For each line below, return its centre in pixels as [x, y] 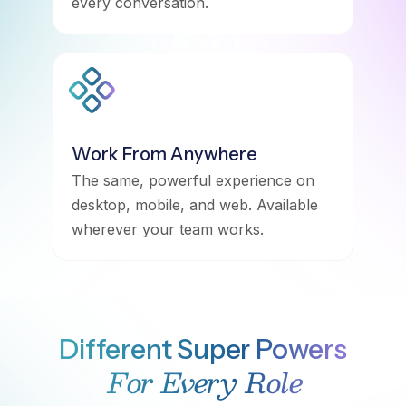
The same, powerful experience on [193, 180]
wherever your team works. [167, 229]
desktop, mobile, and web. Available [194, 204]
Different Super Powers [203, 349]
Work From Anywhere [164, 154]
